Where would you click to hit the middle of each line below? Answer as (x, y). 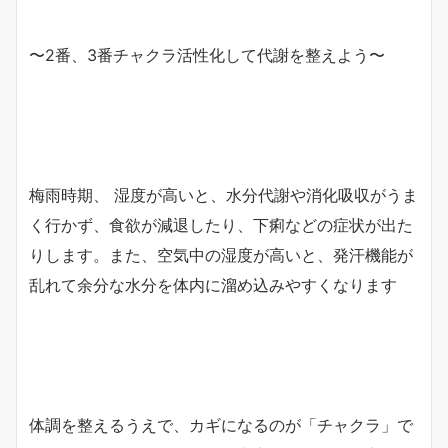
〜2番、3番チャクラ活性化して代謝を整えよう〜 (207, 54)
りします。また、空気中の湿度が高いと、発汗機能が (221, 254)
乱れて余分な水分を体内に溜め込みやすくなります (213, 284)
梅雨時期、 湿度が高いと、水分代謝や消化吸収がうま (223, 194)
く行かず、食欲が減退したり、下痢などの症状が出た (221, 224)
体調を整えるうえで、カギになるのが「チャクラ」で (221, 424)
